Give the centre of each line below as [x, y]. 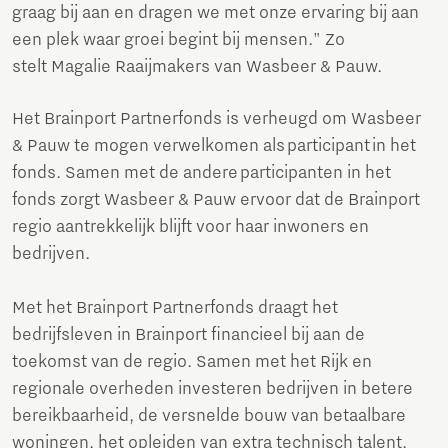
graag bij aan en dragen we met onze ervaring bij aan [215, 13]
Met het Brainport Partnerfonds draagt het [175, 308]
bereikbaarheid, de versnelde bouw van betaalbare [209, 416]
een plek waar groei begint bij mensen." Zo [178, 40]
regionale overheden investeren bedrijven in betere [212, 389]
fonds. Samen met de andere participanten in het [201, 173]
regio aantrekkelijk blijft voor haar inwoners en [190, 227]
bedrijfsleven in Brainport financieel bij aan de [188, 335]
